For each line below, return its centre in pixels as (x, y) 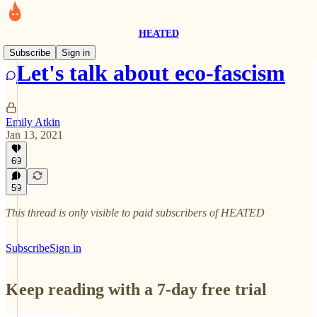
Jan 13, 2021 (34, 134)
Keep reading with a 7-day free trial (136, 289)
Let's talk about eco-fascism (151, 73)
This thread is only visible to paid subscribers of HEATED (135, 213)
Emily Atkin (33, 122)
